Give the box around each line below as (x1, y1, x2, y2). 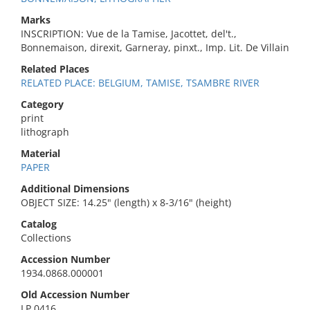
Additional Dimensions (21, 182, 129, 195)
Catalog (21, 217, 57, 230)
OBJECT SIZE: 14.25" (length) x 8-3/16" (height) (21, 196, 231, 209)
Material (21, 147, 60, 160)
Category (21, 98, 64, 111)
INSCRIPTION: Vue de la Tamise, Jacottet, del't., (21, 27, 237, 40)
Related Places (21, 62, 89, 75)
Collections (21, 231, 71, 244)
